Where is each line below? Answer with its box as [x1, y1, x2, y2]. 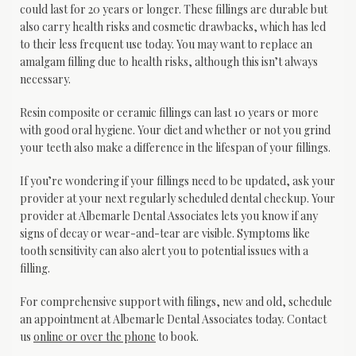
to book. [156, 329, 199, 345]
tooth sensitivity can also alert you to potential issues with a [20, 243, 308, 259]
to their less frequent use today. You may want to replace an [20, 37, 312, 52]
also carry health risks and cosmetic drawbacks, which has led [20, 19, 326, 35]
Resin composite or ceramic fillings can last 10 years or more [20, 105, 319, 121]
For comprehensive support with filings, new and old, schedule [20, 294, 332, 310]
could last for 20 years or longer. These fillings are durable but [20, 2, 327, 17]
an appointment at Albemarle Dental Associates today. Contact [20, 311, 327, 327]
